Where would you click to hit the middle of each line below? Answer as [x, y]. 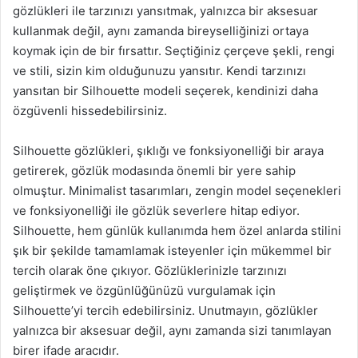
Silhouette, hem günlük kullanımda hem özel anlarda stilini [177, 231]
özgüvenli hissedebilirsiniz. [90, 111]
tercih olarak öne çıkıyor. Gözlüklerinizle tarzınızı [150, 270]
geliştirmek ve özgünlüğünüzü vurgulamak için [144, 290]
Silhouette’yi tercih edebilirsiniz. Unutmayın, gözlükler [165, 310]
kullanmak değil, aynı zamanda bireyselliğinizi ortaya [161, 31]
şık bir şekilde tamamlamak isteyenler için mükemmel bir [172, 251]
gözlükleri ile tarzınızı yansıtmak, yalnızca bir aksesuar [165, 11]
